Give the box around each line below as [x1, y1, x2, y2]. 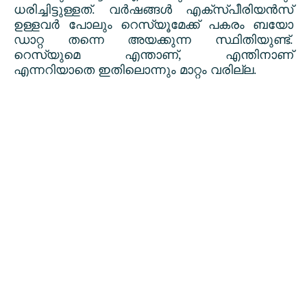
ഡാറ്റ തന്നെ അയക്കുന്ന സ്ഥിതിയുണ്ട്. [14, 33, 293, 47]
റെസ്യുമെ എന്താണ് [14, 48, 178, 62]
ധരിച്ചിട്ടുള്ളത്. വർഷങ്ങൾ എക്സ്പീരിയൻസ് [14, 3, 293, 17]
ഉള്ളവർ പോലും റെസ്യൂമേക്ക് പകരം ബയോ [14, 18, 293, 32]
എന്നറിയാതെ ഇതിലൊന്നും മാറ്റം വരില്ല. [14, 63, 257, 77]
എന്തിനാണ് [225, 48, 293, 62]
